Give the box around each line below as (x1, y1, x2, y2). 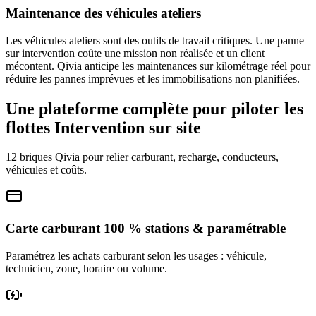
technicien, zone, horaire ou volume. (6, 262, 167, 274)
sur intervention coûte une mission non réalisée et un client (6, 47, 265, 59)
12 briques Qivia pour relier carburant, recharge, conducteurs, (6, 151, 279, 164)
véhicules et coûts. (6, 164, 87, 176)
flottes (6, 118, 54, 137)
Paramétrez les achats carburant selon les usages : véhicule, (6, 249, 267, 262)
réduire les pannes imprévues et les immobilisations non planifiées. (6, 72, 300, 85)
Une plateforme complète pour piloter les (6, 99, 303, 118)
